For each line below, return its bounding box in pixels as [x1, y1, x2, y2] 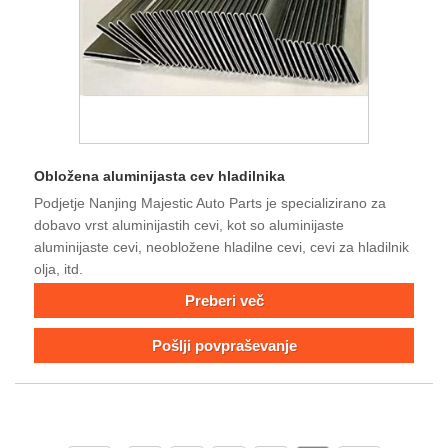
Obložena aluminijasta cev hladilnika [34, 167, 285, 184]
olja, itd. [34, 260, 83, 277]
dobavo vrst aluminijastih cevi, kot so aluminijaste [34, 216, 344, 233]
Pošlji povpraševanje [151, 337, 297, 355]
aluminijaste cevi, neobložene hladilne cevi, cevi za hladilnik [34, 238, 409, 255]
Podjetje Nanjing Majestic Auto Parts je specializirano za [34, 194, 386, 211]
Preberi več [184, 292, 264, 310]
